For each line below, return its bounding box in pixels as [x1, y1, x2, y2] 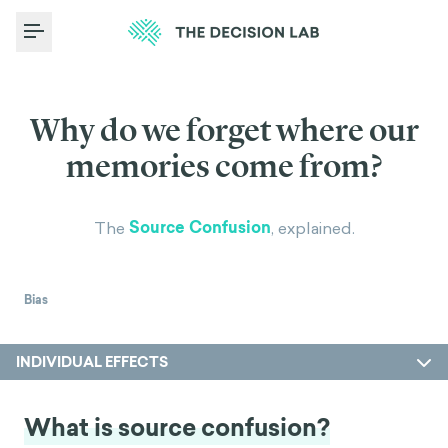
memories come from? [65, 147, 383, 185]
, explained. [270, 217, 355, 239]
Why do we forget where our [29, 111, 419, 149]
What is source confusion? [24, 410, 330, 445]
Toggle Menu [33, 32, 137, 54]
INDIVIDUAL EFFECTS [16, 352, 168, 372]
